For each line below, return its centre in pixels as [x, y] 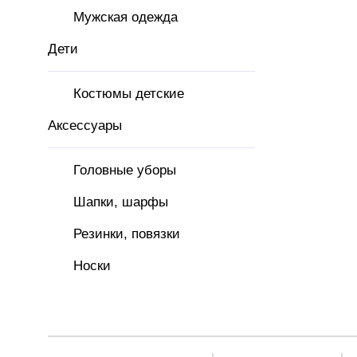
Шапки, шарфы [121, 202]
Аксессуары [85, 126]
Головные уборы [125, 170]
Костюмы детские [129, 94]
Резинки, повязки [127, 234]
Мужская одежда [126, 17]
